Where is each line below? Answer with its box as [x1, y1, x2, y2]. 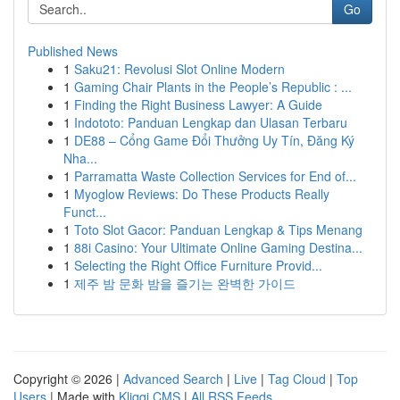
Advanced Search [123, 370, 223, 387]
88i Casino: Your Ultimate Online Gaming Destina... [74, 238, 362, 256]
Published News [28, 42, 118, 60]
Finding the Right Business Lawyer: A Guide [74, 96, 322, 113]
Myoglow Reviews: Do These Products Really [74, 185, 329, 203]
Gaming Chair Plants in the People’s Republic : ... [74, 78, 352, 96]
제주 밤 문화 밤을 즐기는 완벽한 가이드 [74, 274, 296, 292]
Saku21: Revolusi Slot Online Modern [74, 60, 285, 78]
